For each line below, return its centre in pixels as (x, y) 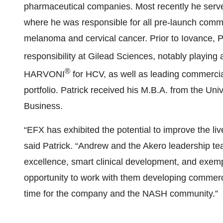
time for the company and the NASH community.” (121, 194)
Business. (43, 106)
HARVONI (44, 74)
